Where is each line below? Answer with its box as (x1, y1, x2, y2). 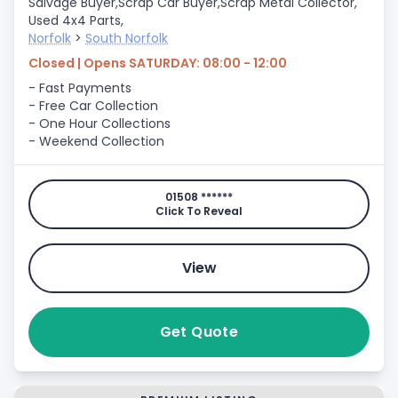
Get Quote (159, 322, 239, 342)
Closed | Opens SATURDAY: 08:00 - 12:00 (28, 54, 287, 72)
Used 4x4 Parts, (28, 12, 123, 29)
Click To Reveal (155, 203, 243, 219)
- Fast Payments (28, 79, 131, 97)
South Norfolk (85, 29, 168, 47)
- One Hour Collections (28, 115, 171, 132)
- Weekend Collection (28, 132, 164, 150)
